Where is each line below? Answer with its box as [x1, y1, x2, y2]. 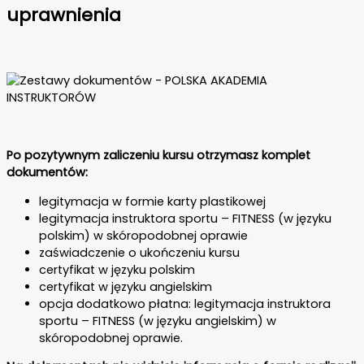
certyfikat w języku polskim [39, 261, 195, 278]
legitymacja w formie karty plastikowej [39, 193, 266, 210]
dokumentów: [6, 163, 88, 180]
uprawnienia [6, 2, 121, 28]
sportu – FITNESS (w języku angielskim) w [39, 312, 276, 329]
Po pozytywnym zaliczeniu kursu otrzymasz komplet [6, 146, 310, 163]
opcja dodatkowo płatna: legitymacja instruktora [39, 295, 331, 312]
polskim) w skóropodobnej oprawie [39, 227, 248, 244]
